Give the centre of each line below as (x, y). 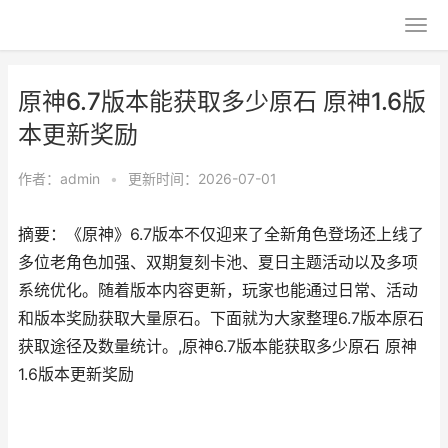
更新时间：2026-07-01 (202, 178)
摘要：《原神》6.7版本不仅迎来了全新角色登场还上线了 (221, 234)
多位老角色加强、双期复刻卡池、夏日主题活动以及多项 (218, 262)
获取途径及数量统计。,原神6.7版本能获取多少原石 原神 (217, 346)
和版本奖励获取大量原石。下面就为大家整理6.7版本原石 (221, 318)
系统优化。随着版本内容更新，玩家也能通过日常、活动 (218, 290)
